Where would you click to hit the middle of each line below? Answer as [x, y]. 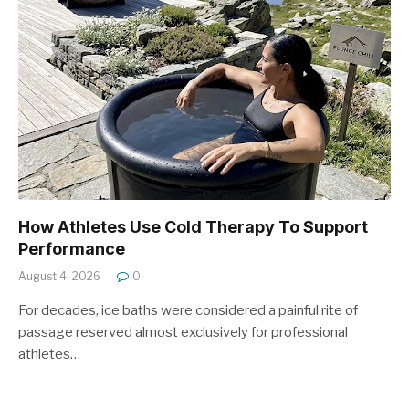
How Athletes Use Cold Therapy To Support [193, 226]
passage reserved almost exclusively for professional [183, 332]
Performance [72, 248]
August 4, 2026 [59, 276]
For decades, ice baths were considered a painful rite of [188, 310]
